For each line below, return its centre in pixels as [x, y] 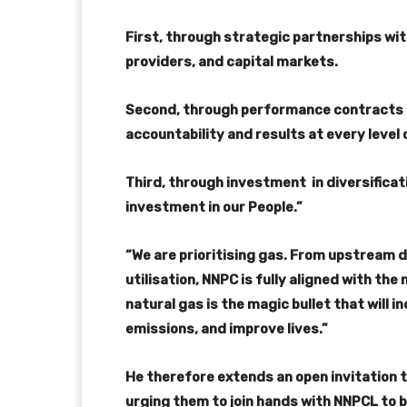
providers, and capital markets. [232, 61]
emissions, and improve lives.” [227, 328]
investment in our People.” [215, 207]
